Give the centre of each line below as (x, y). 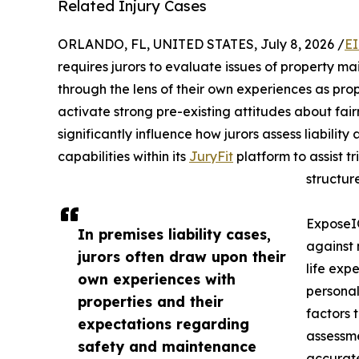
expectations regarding (163, 323)
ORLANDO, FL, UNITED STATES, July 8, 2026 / (201, 44)
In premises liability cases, (174, 234)
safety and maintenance (167, 346)
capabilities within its (123, 156)
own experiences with (157, 278)
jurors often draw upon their (182, 256)
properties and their (151, 301)
